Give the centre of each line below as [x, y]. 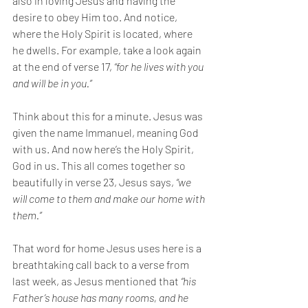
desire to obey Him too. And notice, [96, 17]
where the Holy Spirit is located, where [103, 33]
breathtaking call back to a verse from [102, 264]
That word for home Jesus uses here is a [108, 248]
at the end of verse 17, [63, 66]
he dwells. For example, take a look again [108, 50]
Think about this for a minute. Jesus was [109, 116]
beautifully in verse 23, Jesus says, [94, 182]
